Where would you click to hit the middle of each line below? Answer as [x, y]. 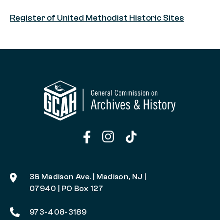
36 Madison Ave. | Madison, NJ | [88, 177]
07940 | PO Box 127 [67, 189]
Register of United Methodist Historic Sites [97, 18]
